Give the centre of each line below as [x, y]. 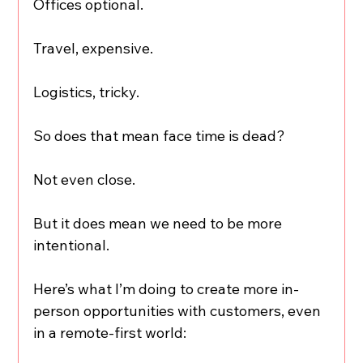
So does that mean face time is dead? [160, 135]
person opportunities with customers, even [179, 310]
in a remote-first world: [110, 332]
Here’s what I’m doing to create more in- [167, 288]
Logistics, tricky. [87, 92]
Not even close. [85, 179]
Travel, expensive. [94, 48]
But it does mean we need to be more [160, 223]
